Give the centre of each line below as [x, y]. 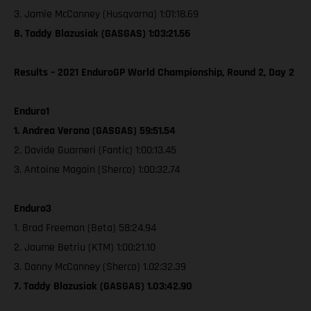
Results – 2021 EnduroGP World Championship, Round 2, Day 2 [154, 72]
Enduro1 [32, 111]
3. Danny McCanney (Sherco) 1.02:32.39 [100, 267]
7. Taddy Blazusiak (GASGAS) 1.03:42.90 [103, 286]
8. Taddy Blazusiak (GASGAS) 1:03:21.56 [102, 33]
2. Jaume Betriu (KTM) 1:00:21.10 [85, 247]
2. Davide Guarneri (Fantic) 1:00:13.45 [95, 150]
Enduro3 [33, 208]
